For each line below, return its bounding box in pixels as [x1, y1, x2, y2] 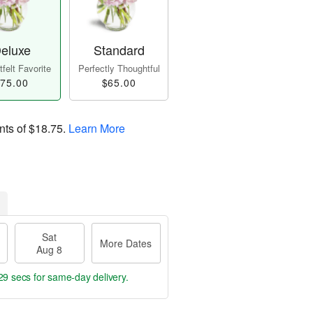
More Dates [100, 236, 152, 251]
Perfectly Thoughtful [78, 61, 160, 75]
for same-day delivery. [31, 270, 129, 284]
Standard [93, 41, 145, 59]
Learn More [68, 120, 125, 137]
